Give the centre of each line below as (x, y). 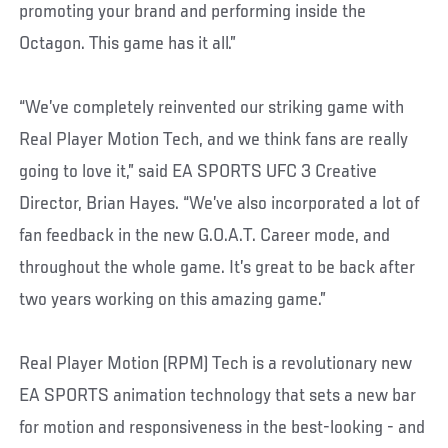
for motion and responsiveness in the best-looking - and (222, 427)
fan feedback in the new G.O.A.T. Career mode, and (205, 235)
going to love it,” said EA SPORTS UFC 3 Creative (198, 171)
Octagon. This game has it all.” (128, 43)
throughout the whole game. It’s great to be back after (217, 267)
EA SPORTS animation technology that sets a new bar (218, 395)
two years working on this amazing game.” (173, 299)
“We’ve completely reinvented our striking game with (212, 107)
